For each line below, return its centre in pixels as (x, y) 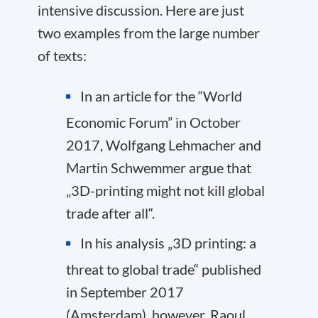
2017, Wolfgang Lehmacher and (164, 144)
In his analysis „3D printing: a (168, 242)
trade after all (107, 213)
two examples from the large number (149, 32)
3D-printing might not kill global (168, 190)
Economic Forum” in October (153, 122)
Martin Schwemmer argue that (159, 167)
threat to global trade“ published (164, 269)
